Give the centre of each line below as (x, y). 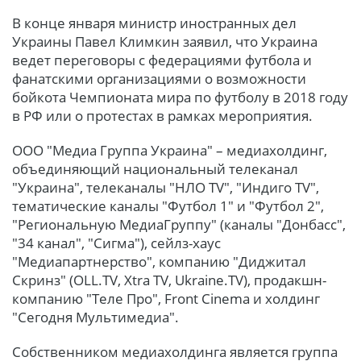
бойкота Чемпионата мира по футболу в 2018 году (180, 98)
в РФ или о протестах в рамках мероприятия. (162, 116)
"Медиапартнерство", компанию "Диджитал (159, 262)
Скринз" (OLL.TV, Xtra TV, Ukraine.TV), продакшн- (169, 280)
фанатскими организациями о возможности (159, 79)
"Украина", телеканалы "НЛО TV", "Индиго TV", (166, 188)
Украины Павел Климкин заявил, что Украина (165, 42)
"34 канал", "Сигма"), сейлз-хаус (116, 243)
